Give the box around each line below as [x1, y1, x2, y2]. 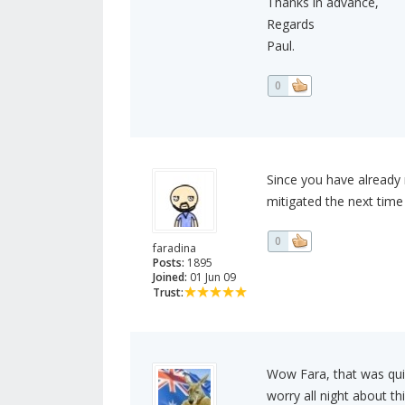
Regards [266, 15, 315, 33]
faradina [153, 240, 196, 257]
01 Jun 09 [187, 269, 236, 286]
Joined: [153, 269, 187, 286]
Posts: [153, 255, 184, 271]
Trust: [153, 285, 184, 301]
